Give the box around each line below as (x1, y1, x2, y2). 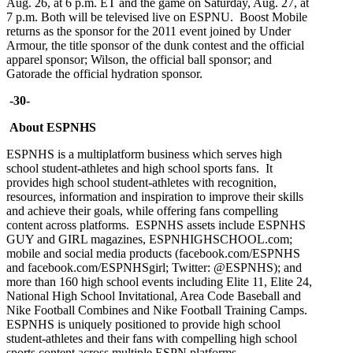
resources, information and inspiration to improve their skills (6, 190, 303, 204)
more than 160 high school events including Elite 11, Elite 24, (6, 275, 312, 289)
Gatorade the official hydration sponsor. (6, 67, 203, 81)
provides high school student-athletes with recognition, (6, 176, 277, 190)
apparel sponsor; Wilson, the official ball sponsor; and (6, 53, 272, 67)
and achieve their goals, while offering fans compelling (6, 204, 278, 218)
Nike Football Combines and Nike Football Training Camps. (6, 303, 310, 318)
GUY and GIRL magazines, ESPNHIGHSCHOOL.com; (6, 232, 292, 247)
